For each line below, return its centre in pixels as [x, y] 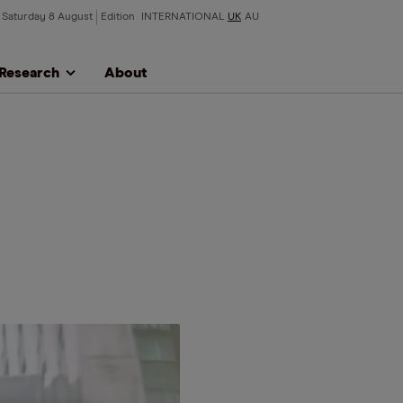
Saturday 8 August [47, 17]
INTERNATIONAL [183, 17]
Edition [119, 17]
